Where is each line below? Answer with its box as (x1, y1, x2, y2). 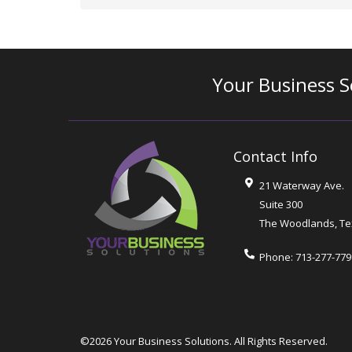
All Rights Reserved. (232, 333, 328, 348)
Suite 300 (258, 196, 302, 211)
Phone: (258, 250, 295, 265)
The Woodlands (258, 215, 335, 230)
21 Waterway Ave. (258, 178, 344, 192)
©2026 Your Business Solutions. (80, 333, 232, 348)
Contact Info (233, 146, 317, 166)
